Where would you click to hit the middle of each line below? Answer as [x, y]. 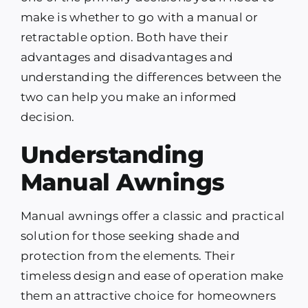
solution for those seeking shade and [130, 236]
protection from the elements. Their [128, 256]
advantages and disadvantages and [127, 57]
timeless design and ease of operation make [152, 276]
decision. [47, 117]
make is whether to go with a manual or [139, 18]
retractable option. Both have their [124, 37]
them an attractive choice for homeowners [148, 296]
